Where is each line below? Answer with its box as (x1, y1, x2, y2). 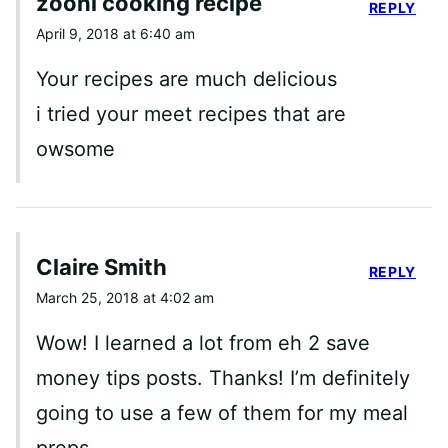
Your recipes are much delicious (36, 67, 337, 92)
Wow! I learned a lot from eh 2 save (36, 331, 370, 356)
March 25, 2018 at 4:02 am (36, 289, 214, 307)
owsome (36, 137, 115, 162)
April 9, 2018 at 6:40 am (36, 25, 195, 43)
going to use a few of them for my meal (36, 401, 408, 426)
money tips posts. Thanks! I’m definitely (36, 366, 410, 391)
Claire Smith (36, 254, 167, 281)
